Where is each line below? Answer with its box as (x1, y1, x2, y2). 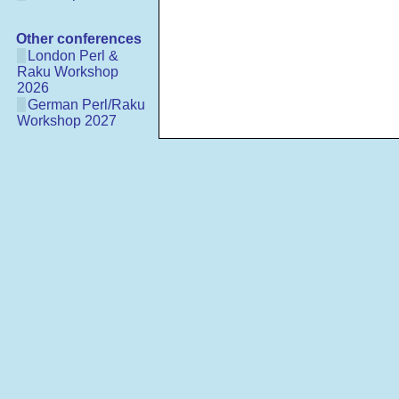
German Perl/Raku (28, 97, 145, 112)
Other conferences (16, 31, 142, 46)
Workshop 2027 (17, 113, 117, 128)
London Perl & (28, 48, 118, 63)
